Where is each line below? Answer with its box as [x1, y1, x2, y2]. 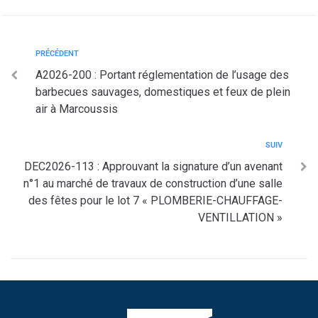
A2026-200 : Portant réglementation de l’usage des [35, 68, 289, 82]
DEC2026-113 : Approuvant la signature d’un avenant [24, 160, 283, 173]
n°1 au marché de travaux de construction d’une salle [23, 177, 283, 190]
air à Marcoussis [35, 102, 118, 116]
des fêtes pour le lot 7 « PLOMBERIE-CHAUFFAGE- [28, 194, 283, 207]
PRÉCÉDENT [35, 49, 79, 58]
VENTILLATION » [198, 211, 283, 224]
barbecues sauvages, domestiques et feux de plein [35, 85, 290, 99]
